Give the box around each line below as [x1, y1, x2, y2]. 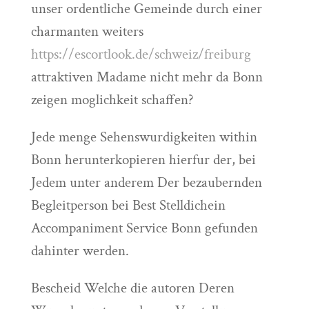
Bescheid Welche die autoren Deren [30, 279, 235, 297]
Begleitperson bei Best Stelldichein [30, 196, 226, 215]
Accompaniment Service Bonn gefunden [30, 219, 258, 237]
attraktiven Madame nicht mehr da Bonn [30, 68, 263, 86]
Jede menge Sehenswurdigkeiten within [30, 128, 257, 146]
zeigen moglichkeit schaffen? [30, 90, 194, 109]
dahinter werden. [30, 241, 129, 260]
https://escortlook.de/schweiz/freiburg [30, 45, 251, 63]
